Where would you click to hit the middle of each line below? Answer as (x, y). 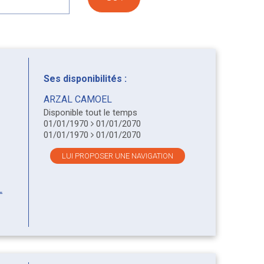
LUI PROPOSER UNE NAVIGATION (118, 156)
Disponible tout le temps (90, 113)
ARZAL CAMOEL (77, 100)
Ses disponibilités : (85, 79)
